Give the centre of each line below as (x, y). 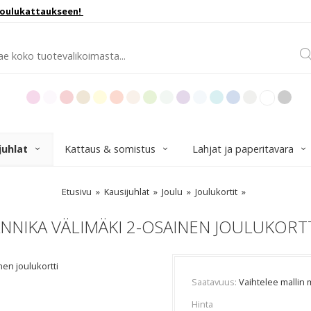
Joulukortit (216, 192)
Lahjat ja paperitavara (243, 149)
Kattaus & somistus (110, 149)
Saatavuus (213, 282)
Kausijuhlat (126, 192)
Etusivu (76, 192)
